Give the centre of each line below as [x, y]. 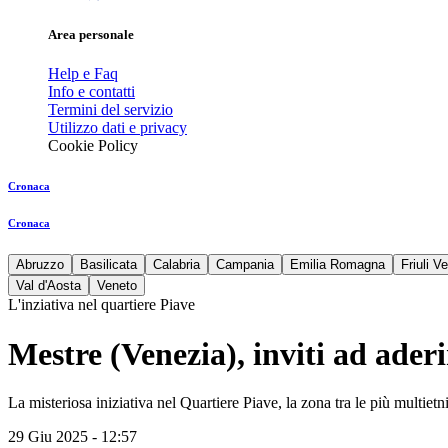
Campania [245, 265]
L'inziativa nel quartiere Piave [101, 305]
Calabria [176, 265]
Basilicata [108, 265]
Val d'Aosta [48, 286]
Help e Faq [83, 74]
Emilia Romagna [337, 265]
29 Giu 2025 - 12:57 [72, 437]
